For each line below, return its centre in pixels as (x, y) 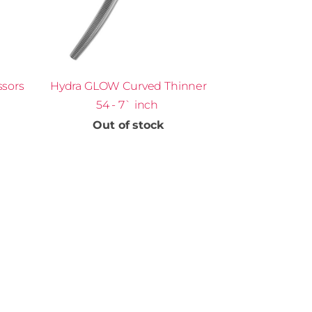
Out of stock (128, 125)
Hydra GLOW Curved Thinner (128, 86)
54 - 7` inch (128, 105)
